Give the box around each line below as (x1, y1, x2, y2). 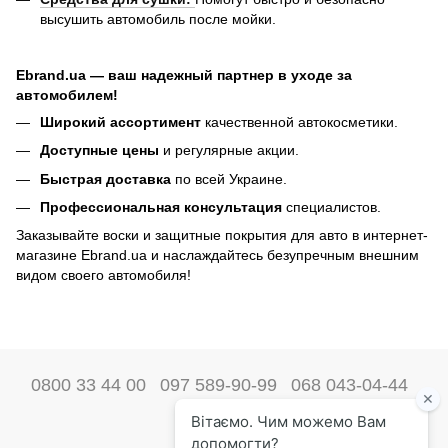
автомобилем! (16, 86, 118, 103)
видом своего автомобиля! (16, 267, 191, 284)
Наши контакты (174, 413, 274, 430)
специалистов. (282, 198, 381, 215)
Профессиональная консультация (40, 198, 282, 215)
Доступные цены (40, 142, 159, 159)
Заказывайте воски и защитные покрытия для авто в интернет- (16, 227, 428, 244)
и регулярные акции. (159, 142, 299, 159)
